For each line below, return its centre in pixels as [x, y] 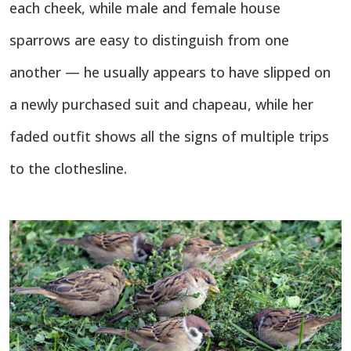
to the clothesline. [68, 169]
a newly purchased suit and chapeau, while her [161, 105]
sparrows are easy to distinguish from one [149, 40]
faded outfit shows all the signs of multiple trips [169, 137]
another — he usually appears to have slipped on [170, 72]
